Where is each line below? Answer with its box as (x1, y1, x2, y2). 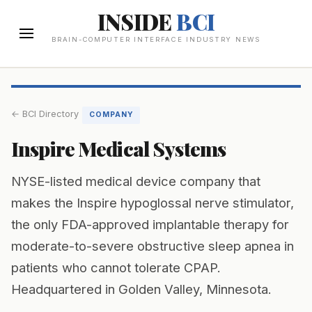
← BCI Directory (11, 109, 79, 120)
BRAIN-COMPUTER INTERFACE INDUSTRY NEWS (52, 36, 260, 44)
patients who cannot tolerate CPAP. (11, 260, 221, 276)
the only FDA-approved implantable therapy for (11, 217, 289, 233)
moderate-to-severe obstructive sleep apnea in (11, 238, 294, 254)
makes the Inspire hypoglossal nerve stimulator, (11, 195, 294, 211)
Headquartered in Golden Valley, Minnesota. (11, 281, 272, 297)
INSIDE (97, 7, 177, 36)
